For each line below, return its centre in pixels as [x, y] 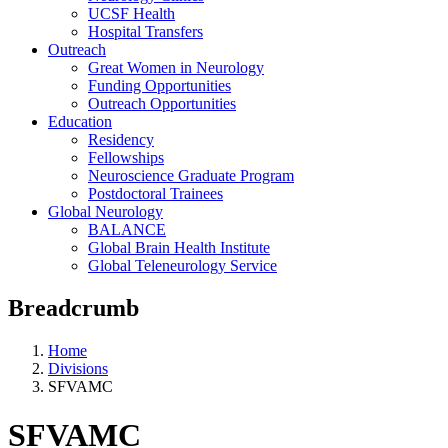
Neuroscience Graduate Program [191, 175]
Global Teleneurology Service [182, 265]
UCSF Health [131, 13]
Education [80, 121]
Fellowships [126, 157]
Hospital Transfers [145, 31]
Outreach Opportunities [162, 103]
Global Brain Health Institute [179, 247]
